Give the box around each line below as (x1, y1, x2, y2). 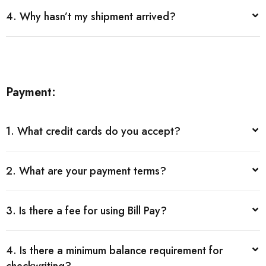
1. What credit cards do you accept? (6, 123, 180, 139)
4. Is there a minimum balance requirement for (6, 243, 223, 258)
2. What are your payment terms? (6, 163, 166, 179)
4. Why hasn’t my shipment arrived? (6, 9, 176, 24)
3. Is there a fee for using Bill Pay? (6, 203, 167, 218)
